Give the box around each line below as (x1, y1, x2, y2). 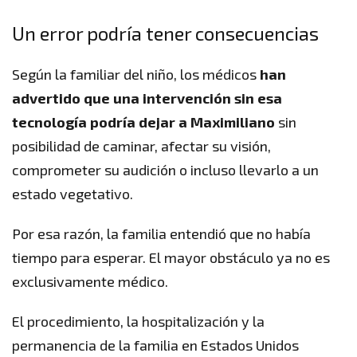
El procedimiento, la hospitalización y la (12, 312, 265, 331)
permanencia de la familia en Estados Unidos (12, 336, 299, 355)
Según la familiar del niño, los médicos (12, 65, 260, 84)
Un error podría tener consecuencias (12, 22, 319, 45)
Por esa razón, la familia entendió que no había (12, 225, 311, 243)
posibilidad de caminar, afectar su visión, (12, 137, 271, 155)
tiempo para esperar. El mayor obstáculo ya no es (12, 249, 330, 267)
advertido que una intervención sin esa (12, 89, 282, 108)
